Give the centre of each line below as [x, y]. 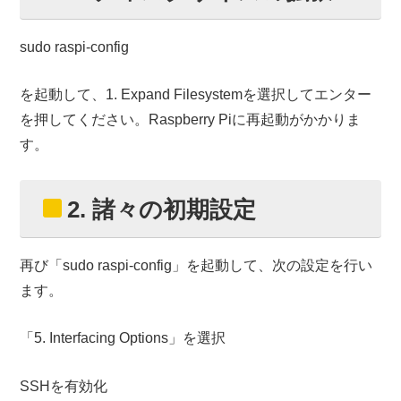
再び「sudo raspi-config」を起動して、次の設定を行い [196, 264]
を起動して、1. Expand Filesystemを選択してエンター [196, 94]
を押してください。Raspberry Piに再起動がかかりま [191, 119]
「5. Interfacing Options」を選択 [123, 338]
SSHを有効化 [64, 386]
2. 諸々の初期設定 [162, 210]
